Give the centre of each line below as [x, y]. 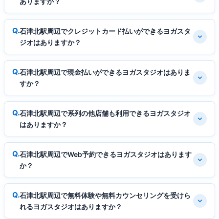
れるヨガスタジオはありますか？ [71, 207]
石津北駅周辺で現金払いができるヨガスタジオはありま [105, 72]
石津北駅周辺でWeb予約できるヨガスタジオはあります [106, 154]
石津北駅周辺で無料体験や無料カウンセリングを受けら [105, 196]
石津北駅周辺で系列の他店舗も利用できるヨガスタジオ [105, 113]
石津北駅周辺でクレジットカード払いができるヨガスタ [105, 31]
